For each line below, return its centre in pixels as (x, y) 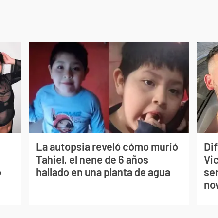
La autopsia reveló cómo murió (107, 147)
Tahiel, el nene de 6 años (92, 159)
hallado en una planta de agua (103, 172)
